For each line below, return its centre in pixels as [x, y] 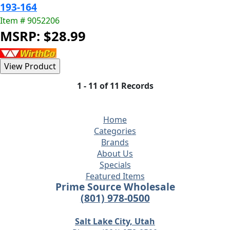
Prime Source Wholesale [115, 187]
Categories [115, 131]
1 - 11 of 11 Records [115, 86]
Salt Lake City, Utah [115, 221]
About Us [115, 154]
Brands [115, 142]
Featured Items [115, 176]
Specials [115, 165]
